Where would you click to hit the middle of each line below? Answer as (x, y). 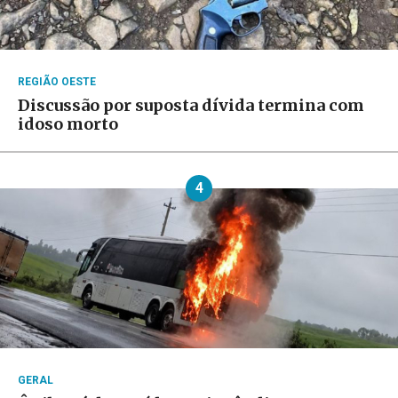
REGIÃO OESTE (57, 81)
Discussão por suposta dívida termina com (191, 105)
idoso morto (68, 123)
